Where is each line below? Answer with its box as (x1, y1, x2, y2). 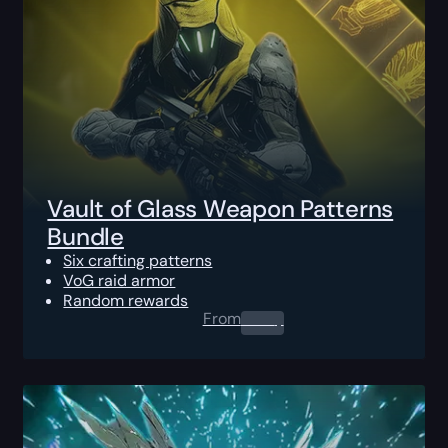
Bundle (47, 220, 124, 252)
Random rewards (63, 289, 189, 311)
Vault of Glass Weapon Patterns (47, 192, 394, 224)
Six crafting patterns (63, 249, 213, 271)
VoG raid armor (63, 269, 176, 291)
